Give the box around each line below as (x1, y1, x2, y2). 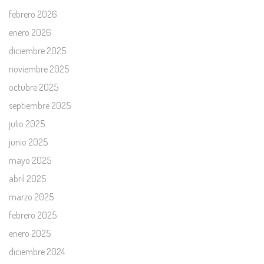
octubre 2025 (9, 81, 58, 93)
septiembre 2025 (9, 100, 71, 111)
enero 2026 (9, 27, 51, 38)
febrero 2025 (9, 209, 57, 221)
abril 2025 (9, 173, 46, 184)
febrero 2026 (9, 8, 57, 20)
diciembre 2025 (9, 45, 66, 57)
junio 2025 (9, 136, 48, 148)
